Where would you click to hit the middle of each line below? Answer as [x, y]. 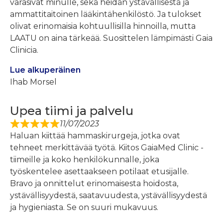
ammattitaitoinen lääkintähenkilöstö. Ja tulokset [106, 14]
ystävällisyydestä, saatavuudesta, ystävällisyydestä [109, 196]
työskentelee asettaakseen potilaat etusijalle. [99, 172]
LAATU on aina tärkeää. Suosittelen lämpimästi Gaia [111, 38]
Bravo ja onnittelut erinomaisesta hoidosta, [94, 184]
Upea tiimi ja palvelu [72, 111]
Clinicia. [24, 50]
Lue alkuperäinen [45, 70]
